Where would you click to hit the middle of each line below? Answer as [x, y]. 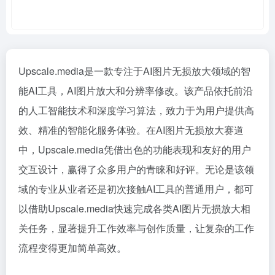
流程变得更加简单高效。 [72, 248]
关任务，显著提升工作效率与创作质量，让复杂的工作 [136, 228]
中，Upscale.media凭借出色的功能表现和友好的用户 [135, 149]
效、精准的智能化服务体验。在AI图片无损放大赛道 [131, 130]
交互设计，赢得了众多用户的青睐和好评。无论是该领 [136, 169]
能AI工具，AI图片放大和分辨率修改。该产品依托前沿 [136, 91]
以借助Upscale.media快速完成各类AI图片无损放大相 [134, 208]
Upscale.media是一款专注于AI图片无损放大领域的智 [134, 71]
